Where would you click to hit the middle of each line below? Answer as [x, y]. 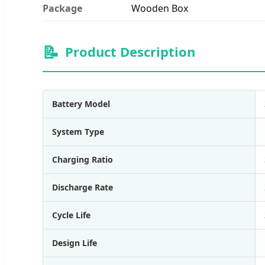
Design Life [75, 243]
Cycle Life [71, 215]
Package [62, 8]
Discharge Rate [83, 187]
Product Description [130, 51]
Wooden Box [160, 8]
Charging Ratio [83, 159]
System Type [78, 131]
